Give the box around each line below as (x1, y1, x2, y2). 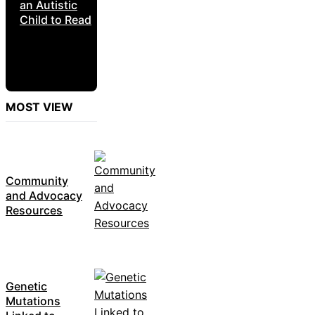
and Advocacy (6, 188, 82, 203)
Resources (6, 203, 63, 218)
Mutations (6, 293, 60, 308)
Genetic (6, 278, 47, 293)
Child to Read (20, 13, 91, 27)
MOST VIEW (6, 99, 73, 114)
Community (6, 174, 68, 188)
